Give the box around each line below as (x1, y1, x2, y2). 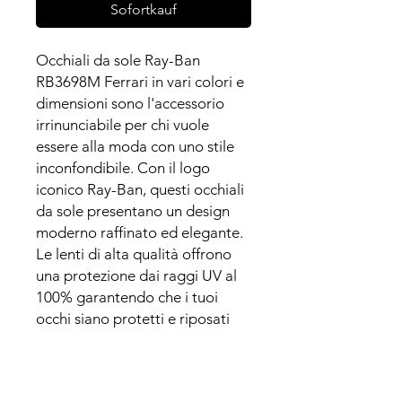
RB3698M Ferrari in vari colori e (36, 72, 244, 91)
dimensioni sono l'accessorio (36, 93, 224, 112)
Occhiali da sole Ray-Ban (36, 50, 200, 69)
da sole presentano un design (36, 201, 230, 220)
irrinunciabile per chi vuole (36, 115, 209, 134)
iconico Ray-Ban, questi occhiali (36, 179, 244, 198)
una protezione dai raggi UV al (36, 266, 237, 284)
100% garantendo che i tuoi (36, 287, 218, 306)
